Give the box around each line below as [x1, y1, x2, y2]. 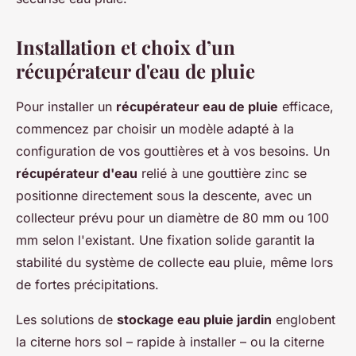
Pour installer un [16, 99, 116, 114]
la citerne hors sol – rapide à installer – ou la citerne [16, 334, 324, 350]
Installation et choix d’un [16, 34, 235, 60]
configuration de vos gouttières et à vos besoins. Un [16, 143, 330, 159]
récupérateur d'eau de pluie [16, 58, 255, 83]
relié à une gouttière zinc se [137, 165, 307, 181]
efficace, [278, 99, 334, 114]
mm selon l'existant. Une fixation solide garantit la [16, 232, 315, 248]
